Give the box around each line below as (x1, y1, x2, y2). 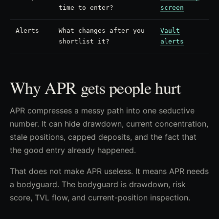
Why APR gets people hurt (10, 76, 181, 99)
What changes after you (59, 27, 145, 34)
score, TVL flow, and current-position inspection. (10, 193, 190, 202)
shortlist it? (59, 38, 109, 45)
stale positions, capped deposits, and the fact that (10, 132, 197, 142)
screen (160, 4, 184, 11)
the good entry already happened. (10, 145, 136, 155)
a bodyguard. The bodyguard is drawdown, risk (10, 179, 186, 189)
